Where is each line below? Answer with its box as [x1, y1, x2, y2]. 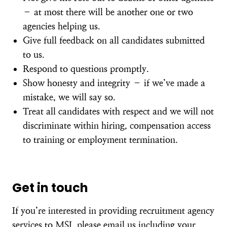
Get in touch [12, 179, 88, 196]
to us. [23, 49, 45, 60]
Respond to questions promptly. [23, 63, 149, 74]
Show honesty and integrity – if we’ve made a [23, 78, 205, 88]
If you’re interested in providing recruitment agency [12, 205, 214, 216]
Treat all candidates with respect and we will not [23, 106, 214, 117]
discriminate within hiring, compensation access [23, 120, 211, 131]
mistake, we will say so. [23, 92, 116, 102]
